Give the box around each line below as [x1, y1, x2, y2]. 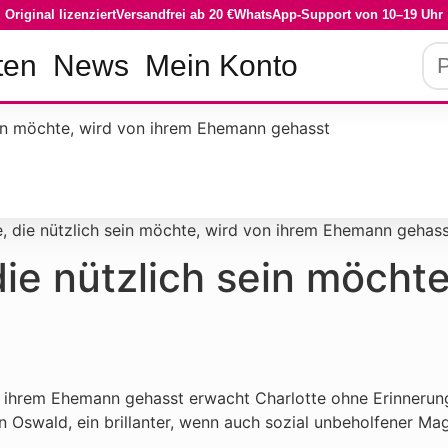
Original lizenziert [5, 7, 116, 22]
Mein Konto [145, 49, 298, 82]
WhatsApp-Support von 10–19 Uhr [234, 7, 443, 22]
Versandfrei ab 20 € [116, 7, 234, 22]
